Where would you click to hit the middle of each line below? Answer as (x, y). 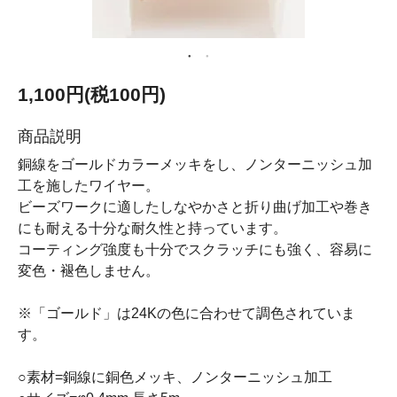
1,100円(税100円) (92, 94)
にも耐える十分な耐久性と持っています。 (152, 228)
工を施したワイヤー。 (89, 186)
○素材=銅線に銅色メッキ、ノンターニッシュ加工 (175, 377)
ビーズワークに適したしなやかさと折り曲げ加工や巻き (195, 207)
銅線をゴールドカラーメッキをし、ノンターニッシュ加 (195, 164)
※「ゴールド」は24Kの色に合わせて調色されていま (187, 313)
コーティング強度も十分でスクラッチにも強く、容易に (195, 249)
